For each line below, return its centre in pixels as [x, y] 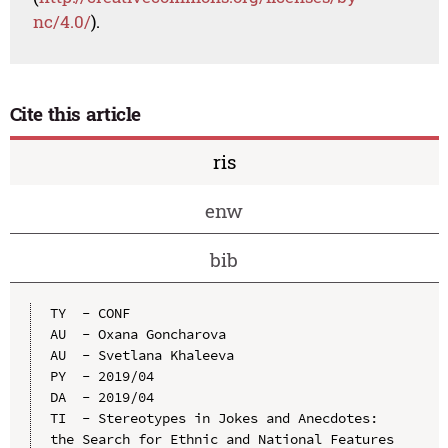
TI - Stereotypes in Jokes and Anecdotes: [213, 417]
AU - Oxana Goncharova [137, 333]
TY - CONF [89, 312]
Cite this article [75, 114]
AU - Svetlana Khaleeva [141, 354]
